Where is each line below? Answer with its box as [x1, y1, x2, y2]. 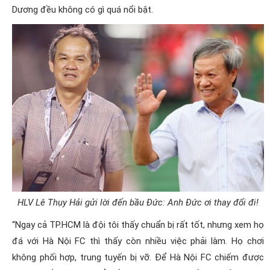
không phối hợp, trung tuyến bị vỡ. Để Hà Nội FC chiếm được [12, 252, 264, 263]
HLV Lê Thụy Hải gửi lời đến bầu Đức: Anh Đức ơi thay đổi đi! [17, 197, 259, 209]
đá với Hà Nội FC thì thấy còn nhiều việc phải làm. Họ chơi [12, 236, 264, 247]
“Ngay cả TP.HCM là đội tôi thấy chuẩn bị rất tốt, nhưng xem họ [12, 219, 264, 231]
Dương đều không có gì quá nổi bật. [12, 4, 153, 15]
